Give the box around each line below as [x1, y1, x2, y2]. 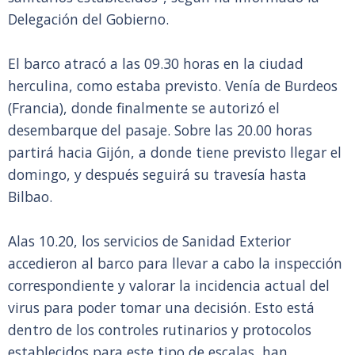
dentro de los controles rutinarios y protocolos [8, 320, 311, 339]
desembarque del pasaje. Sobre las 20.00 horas [8, 120, 312, 139]
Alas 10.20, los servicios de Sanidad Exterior [8, 231, 291, 250]
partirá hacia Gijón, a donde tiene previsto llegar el [8, 143, 342, 162]
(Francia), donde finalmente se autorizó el [8, 98, 280, 117]
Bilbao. [8, 187, 52, 206]
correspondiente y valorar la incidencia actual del [8, 276, 330, 295]
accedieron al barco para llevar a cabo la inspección [8, 254, 342, 273]
